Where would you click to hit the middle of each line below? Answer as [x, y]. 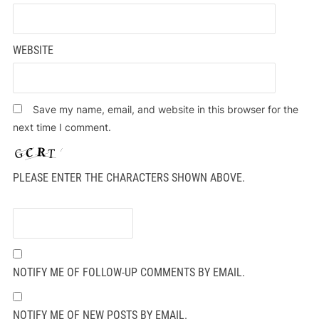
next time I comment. [62, 127]
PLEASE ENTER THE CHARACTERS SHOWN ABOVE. [129, 177]
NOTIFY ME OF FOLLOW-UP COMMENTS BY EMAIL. [129, 272]
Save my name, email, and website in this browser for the [165, 110]
